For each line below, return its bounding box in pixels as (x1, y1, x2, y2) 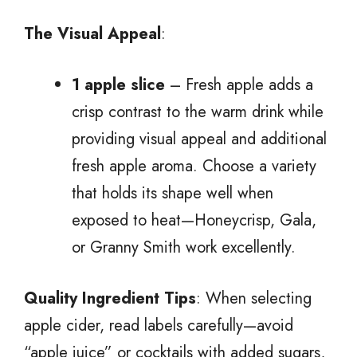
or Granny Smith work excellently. (72, 235, 296, 259)
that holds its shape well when (72, 181, 273, 205)
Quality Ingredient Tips (24, 286, 196, 310)
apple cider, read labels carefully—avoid (24, 313, 293, 337)
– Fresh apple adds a (165, 73, 313, 96)
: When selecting (196, 286, 312, 310)
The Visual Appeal (24, 22, 161, 45)
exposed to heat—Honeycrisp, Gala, (72, 208, 316, 232)
